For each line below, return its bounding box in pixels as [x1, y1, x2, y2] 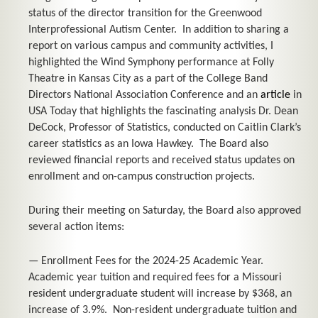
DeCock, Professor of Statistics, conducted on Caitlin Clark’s [28, 122, 301, 134]
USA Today [28, 106, 77, 118]
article [261, 89, 290, 102]
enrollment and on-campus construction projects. [28, 171, 255, 183]
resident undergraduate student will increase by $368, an [28, 288, 292, 300]
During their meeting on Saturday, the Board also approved [28, 205, 301, 217]
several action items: [28, 221, 124, 234]
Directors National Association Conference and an [28, 89, 261, 102]
